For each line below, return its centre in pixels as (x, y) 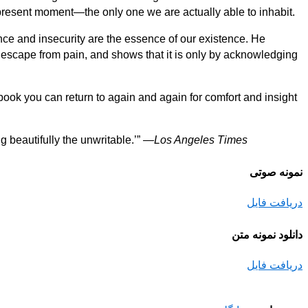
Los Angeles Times (201, 140)
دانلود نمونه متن (267, 235)
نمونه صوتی (276, 172)
